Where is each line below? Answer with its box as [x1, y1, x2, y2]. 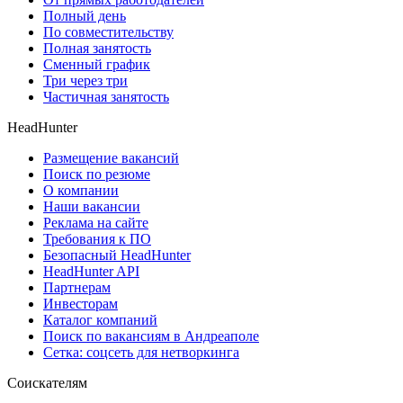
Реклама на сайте [43, 214, 148, 230]
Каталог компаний [43, 311, 157, 327]
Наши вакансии [43, 198, 140, 214]
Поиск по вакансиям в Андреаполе [43, 327, 259, 344]
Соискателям [7, 374, 87, 390]
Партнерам [43, 279, 111, 295]
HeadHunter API [43, 263, 139, 279]
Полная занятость [43, 40, 151, 56]
